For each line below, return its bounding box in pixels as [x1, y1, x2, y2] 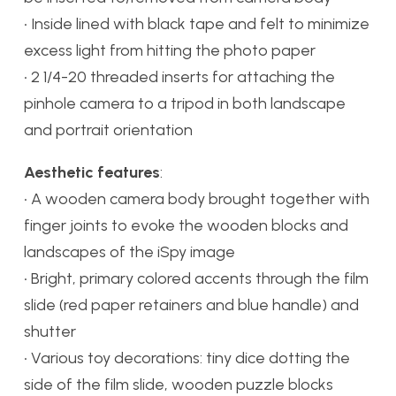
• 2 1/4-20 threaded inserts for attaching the [24, 67, 335, 88]
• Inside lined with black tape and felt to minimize [24, 14, 369, 34]
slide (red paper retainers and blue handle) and [24, 295, 359, 316]
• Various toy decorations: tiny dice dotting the [24, 348, 350, 369]
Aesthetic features [24, 163, 160, 183]
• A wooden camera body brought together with [24, 189, 369, 209]
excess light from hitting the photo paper [24, 41, 316, 61]
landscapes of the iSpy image [24, 242, 235, 263]
